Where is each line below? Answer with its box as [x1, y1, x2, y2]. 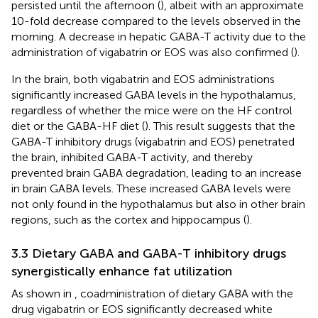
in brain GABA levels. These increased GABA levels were [11, 181, 291, 195]
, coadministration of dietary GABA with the [75, 286, 293, 300]
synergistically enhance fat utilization [11, 263, 232, 279]
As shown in [11, 286, 75, 300]
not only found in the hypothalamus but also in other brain [11, 197, 305, 211]
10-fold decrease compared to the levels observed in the [11, 13, 301, 28]
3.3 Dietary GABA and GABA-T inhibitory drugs [11, 245, 286, 261]
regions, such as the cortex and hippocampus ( [11, 212, 246, 226]
